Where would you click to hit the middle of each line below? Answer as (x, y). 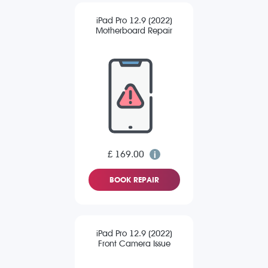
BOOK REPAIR (134, 180)
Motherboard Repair (134, 31)
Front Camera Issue (134, 244)
